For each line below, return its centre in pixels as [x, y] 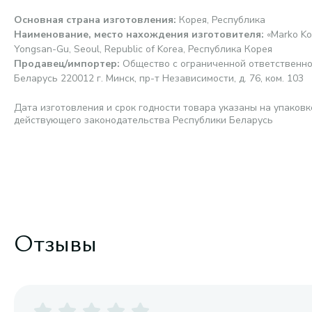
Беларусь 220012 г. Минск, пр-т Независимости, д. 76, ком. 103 [159, 78]
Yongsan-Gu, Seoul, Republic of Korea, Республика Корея [143, 49]
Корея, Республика [222, 20]
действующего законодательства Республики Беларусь [143, 120]
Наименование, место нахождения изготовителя [138, 34]
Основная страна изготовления [94, 20]
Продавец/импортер [65, 64]
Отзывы [55, 242]
